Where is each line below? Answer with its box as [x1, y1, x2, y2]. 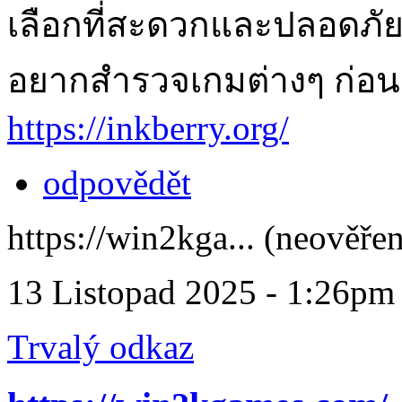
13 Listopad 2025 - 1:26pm [7, 272, 395, 311]
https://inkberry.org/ [7, 108, 289, 147]
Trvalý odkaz [7, 327, 194, 366]
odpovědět [43, 162, 191, 202]
